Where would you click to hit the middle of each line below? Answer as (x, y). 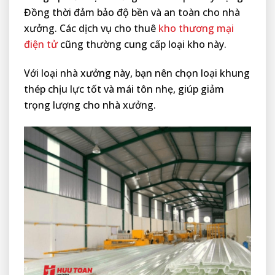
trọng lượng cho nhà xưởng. (90, 105)
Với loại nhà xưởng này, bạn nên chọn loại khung (137, 73)
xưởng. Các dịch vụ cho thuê (91, 29)
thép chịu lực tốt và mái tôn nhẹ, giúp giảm (124, 89)
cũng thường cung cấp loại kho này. (142, 45)
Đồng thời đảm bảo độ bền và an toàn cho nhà (132, 13)
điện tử (41, 45)
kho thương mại (196, 29)
